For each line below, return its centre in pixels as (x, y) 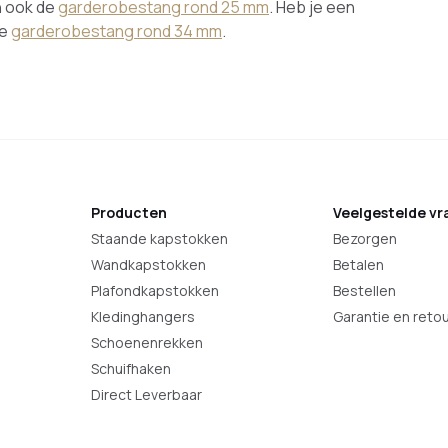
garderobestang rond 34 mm (116, 31)
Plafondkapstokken (154, 290)
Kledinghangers (142, 316)
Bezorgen (364, 238)
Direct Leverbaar (146, 394)
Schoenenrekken (146, 342)
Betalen (358, 264)
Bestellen (364, 290)
